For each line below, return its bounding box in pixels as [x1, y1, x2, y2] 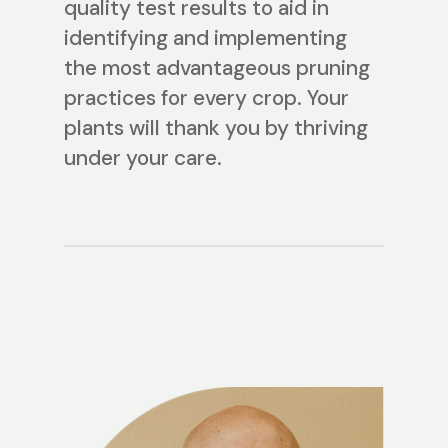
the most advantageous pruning [64, 54, 370, 83]
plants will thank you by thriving [64, 114, 368, 143]
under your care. [64, 144, 222, 173]
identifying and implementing [64, 24, 347, 53]
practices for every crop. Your [64, 84, 349, 113]
